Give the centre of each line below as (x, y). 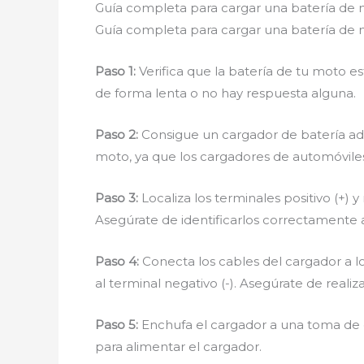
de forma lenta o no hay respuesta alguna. (225, 93)
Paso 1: (115, 71)
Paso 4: (117, 261)
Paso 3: (117, 198)
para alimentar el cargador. (178, 347)
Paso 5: (117, 325)
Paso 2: (117, 134)
